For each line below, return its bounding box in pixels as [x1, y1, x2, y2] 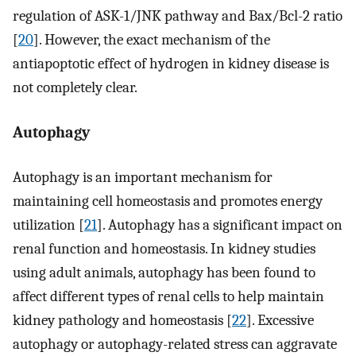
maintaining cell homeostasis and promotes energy [13, 192, 323, 211]
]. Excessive [246, 311, 314, 330]
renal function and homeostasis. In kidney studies [13, 240, 315, 258]
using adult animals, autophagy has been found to [13, 264, 315, 282]
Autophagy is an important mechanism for [13, 168, 273, 187]
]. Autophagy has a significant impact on [97, 216, 342, 234]
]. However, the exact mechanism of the [33, 31, 270, 49]
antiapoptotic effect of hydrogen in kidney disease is [13, 55, 329, 73]
